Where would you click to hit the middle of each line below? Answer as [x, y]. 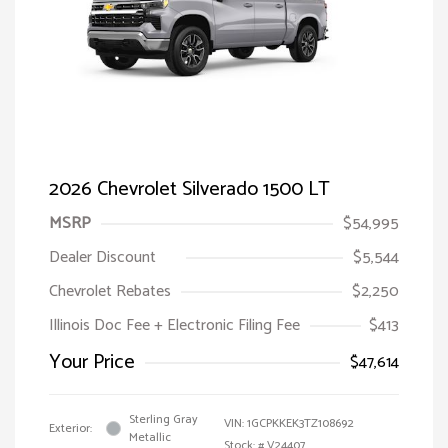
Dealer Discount [102, 257]
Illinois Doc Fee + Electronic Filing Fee [174, 325]
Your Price [92, 362]
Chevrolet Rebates [110, 291]
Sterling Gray [163, 419]
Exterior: [70, 428]
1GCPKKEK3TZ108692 [300, 423]
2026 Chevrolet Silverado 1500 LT [189, 189]
